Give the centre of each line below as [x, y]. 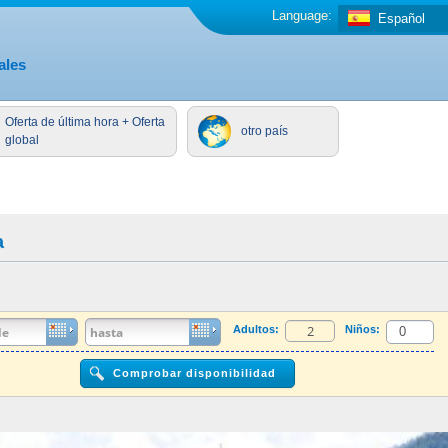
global [22, 140]
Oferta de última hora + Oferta [85, 122]
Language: [302, 15]
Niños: [363, 329]
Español [401, 18]
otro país [264, 131]
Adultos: [256, 329]
